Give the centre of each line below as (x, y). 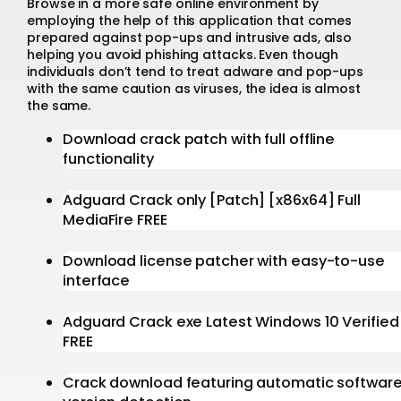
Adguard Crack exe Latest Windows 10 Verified (231, 321)
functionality (108, 158)
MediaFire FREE (115, 219)
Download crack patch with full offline (199, 139)
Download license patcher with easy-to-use (224, 260)
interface (97, 280)
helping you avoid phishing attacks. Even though (183, 55)
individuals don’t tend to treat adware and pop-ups (195, 72)
